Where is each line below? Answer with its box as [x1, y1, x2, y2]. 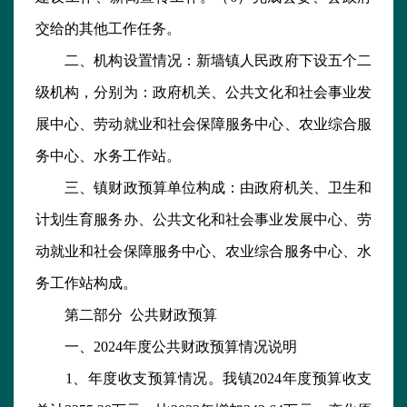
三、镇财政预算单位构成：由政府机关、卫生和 [35, 180, 372, 196]
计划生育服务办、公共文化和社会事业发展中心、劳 [35, 212, 372, 228]
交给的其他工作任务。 [35, 21, 181, 37]
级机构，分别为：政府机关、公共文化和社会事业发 [35, 84, 372, 101]
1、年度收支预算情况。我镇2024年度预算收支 [35, 371, 372, 387]
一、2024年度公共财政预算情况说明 [35, 339, 297, 355]
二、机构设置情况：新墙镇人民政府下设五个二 [35, 53, 372, 69]
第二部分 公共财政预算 [35, 307, 217, 323]
